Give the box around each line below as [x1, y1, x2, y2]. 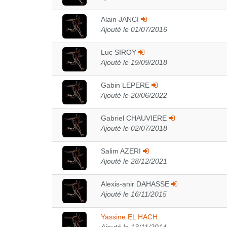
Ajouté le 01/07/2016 [101, 25, 167, 33]
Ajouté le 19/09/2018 [101, 58, 167, 66]
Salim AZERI [101, 147, 143, 155]
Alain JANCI [101, 15, 141, 23]
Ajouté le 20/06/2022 [101, 91, 167, 99]
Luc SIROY [101, 48, 138, 56]
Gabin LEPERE [101, 81, 152, 89]
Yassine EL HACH [101, 213, 158, 221]
